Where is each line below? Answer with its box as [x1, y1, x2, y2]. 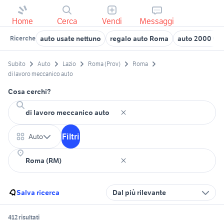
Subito [8, 60, 25, 68]
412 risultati [8, 213, 39, 221]
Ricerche [10, 34, 35, 42]
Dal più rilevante [112, 187, 166, 197]
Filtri [62, 131, 79, 141]
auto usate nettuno [40, 34, 101, 43]
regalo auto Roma [110, 34, 168, 43]
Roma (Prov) [88, 60, 120, 68]
